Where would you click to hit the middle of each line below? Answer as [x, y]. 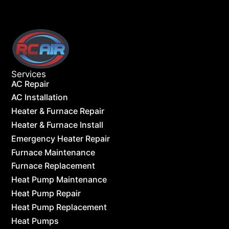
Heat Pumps [35, 221]
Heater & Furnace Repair [58, 111]
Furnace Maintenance [53, 152]
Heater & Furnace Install [58, 124]
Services [29, 74]
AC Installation [40, 97]
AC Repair [30, 84]
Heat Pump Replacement [59, 207]
